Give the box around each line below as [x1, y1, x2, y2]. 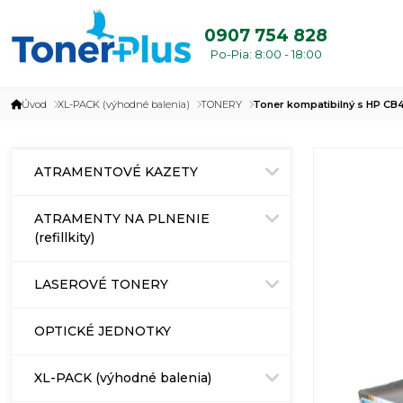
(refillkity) [34, 229, 94, 246]
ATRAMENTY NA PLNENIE [34, 210, 210, 228]
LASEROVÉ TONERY [34, 276, 168, 293]
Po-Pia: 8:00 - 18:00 [210, 46, 322, 61]
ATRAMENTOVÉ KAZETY [34, 164, 198, 181]
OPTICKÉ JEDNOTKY [34, 323, 171, 340]
